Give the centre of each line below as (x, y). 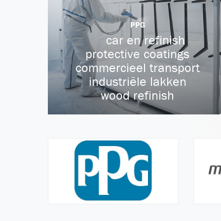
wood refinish (138, 95)
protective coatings (138, 54)
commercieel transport (137, 68)
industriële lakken (137, 81)
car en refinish (144, 40)
